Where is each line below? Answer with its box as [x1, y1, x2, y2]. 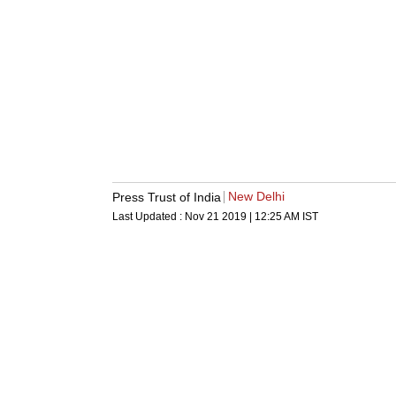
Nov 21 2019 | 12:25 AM [185, 210, 300, 224]
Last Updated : [112, 210, 185, 224]
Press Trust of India [112, 189, 221, 204]
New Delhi [228, 189, 285, 204]
